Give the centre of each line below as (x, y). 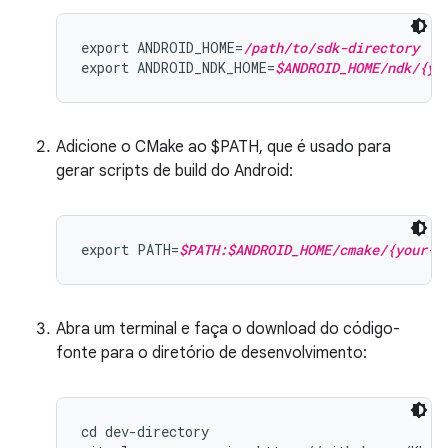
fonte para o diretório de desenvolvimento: (211, 353)
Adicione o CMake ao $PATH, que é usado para (223, 147)
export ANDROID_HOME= (162, 47)
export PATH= (130, 249)
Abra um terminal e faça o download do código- (228, 329)
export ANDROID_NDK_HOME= (178, 67)
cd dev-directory (145, 431)
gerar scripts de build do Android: (174, 171)
